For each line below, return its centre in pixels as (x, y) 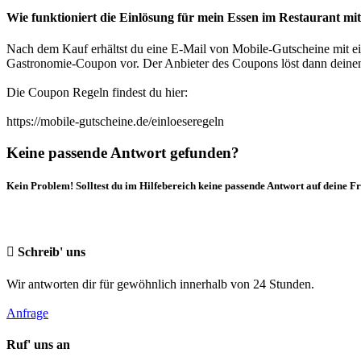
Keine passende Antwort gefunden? (123, 152)
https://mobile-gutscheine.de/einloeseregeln (115, 122)
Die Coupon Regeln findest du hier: (97, 93)
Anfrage (27, 313)
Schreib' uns (50, 251)
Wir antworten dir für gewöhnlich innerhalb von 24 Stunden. (160, 284)
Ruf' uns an (38, 345)
